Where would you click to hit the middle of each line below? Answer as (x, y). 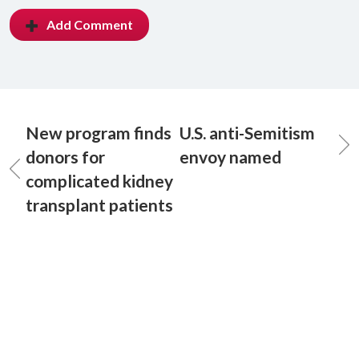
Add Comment (90, 24)
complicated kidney (99, 181)
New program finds (99, 133)
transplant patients (99, 205)
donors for (65, 157)
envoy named (230, 157)
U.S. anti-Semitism (247, 133)
